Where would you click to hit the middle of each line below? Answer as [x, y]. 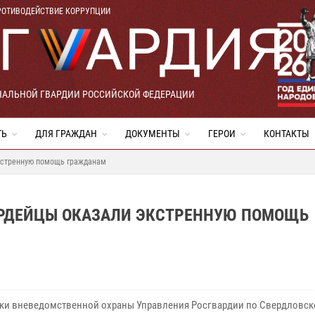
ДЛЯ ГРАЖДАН [66, 134]
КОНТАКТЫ [287, 134]
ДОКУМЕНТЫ [153, 134]
